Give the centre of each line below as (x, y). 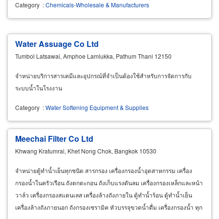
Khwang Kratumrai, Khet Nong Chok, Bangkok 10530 (86, 151)
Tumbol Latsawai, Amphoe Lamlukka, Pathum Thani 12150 (93, 56)
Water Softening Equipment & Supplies (97, 108)
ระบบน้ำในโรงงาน (39, 88)
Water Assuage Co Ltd (57, 44)
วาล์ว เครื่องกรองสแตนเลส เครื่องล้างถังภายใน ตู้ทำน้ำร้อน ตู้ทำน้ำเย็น (104, 195)
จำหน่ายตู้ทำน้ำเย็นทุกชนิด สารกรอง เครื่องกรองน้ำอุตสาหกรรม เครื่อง (104, 171)
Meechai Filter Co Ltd (54, 139)
